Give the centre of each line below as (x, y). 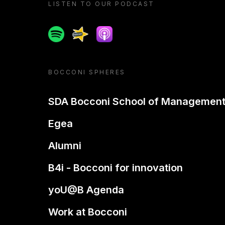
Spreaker (90, 32)
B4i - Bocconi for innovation (116, 168)
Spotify (62, 32)
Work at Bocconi (88, 212)
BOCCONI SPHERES (87, 72)
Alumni (65, 146)
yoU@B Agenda (86, 190)
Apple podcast (125, 32)
